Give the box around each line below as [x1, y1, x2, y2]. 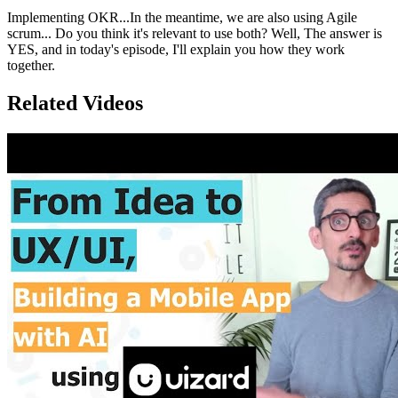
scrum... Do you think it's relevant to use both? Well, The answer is [7, 25, 382, 41]
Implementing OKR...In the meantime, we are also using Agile [7, 9, 357, 25]
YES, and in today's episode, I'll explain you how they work [7, 41, 345, 57]
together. [7, 57, 55, 73]
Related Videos [7, 91, 143, 115]
